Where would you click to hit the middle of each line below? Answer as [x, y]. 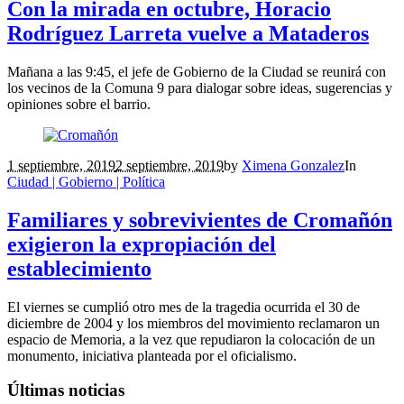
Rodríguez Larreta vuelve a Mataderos [188, 33]
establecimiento [79, 268]
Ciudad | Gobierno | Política [86, 181]
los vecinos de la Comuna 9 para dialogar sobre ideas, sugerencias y [200, 87]
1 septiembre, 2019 [61, 165]
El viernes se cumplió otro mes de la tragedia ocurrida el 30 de [184, 307]
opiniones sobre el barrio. [79, 104]
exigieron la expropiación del [142, 244]
